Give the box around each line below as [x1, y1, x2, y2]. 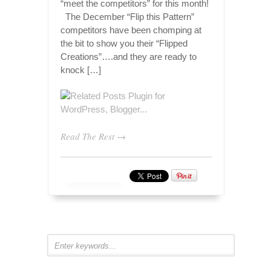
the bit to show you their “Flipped [60, 38, 188, 48]
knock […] [60, 64, 101, 75]
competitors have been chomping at [60, 24, 201, 35]
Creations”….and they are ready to [60, 51, 197, 62]
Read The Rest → [60, 129, 126, 142]
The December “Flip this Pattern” [60, 11, 194, 22]
